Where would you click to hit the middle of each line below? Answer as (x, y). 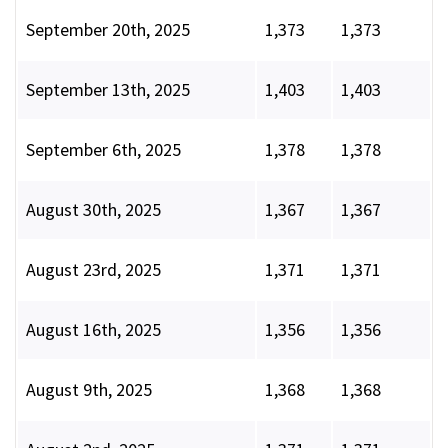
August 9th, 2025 (89, 390)
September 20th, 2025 (108, 30)
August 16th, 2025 (93, 330)
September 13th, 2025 (108, 90)
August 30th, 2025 (93, 210)
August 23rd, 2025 (93, 270)
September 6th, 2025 (103, 150)
